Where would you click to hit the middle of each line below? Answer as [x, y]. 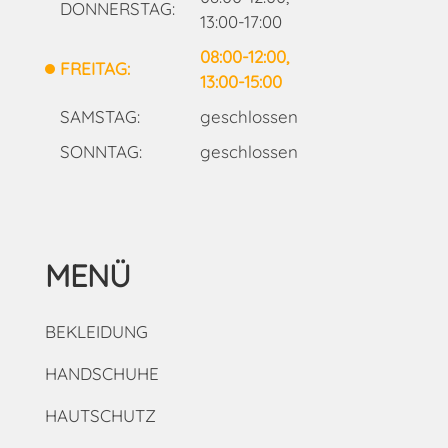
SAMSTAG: [99, 116]
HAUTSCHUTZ [100, 416]
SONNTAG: [100, 151]
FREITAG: [94, 69]
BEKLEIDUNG [96, 332]
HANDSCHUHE [101, 374]
